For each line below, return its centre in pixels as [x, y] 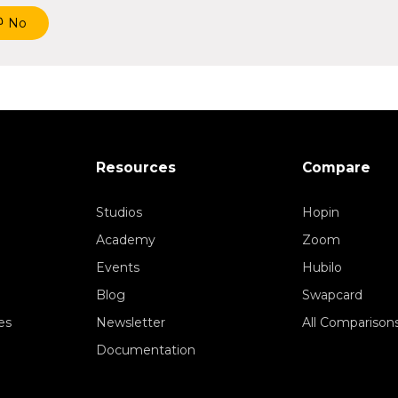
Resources [136, 168]
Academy [126, 240]
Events [118, 268]
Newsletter [131, 323]
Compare [336, 168]
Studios [119, 213]
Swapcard [332, 295]
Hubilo [322, 268]
